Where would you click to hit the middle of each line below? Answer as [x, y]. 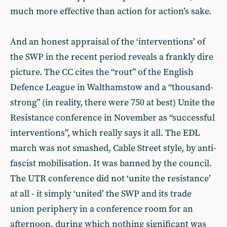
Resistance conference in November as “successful [112, 118]
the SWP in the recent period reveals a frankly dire [112, 57]
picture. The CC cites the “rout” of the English [102, 72]
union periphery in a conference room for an [102, 209]
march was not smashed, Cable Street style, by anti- [113, 148]
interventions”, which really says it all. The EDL [105, 133]
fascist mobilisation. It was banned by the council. [111, 163]
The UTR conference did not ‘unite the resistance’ [110, 179]
